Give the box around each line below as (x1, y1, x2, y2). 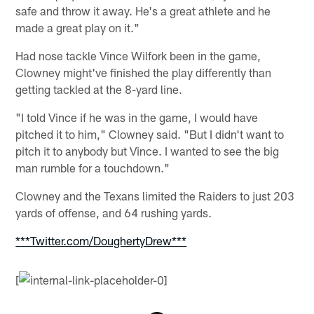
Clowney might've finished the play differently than (15, 64, 272, 79)
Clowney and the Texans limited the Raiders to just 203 (15, 188, 295, 203)
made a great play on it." (15, 20, 140, 34)
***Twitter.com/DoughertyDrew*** (15, 233, 187, 247)
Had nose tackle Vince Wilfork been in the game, (15, 48, 261, 62)
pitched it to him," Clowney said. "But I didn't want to (15, 126, 285, 141)
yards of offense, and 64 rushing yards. (15, 205, 212, 219)
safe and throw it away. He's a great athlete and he (15, 3, 271, 18)
